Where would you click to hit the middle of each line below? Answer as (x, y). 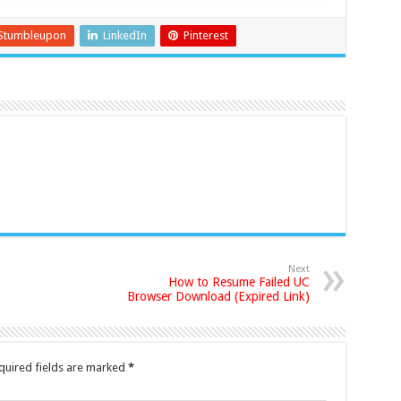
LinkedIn (124, 36)
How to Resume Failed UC (239, 282)
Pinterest (205, 36)
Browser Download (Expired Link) (218, 297)
